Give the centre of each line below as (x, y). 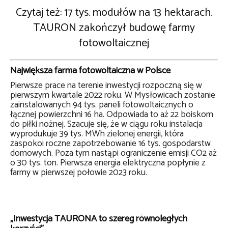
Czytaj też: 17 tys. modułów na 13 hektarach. (114, 12)
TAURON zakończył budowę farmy (114, 28)
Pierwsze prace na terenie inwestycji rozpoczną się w (106, 85)
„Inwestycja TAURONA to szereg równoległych (99, 219)
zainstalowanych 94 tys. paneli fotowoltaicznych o (102, 105)
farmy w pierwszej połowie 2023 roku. (79, 173)
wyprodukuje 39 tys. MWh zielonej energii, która (97, 134)
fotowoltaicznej (114, 43)
